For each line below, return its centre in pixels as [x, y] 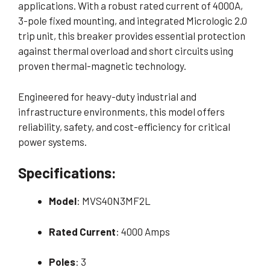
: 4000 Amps [143, 231]
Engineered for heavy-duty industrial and [107, 96]
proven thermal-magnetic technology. [102, 66]
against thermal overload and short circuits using [126, 51]
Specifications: [67, 173]
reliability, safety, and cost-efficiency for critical [124, 126]
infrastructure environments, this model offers [121, 111]
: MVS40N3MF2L [114, 201]
